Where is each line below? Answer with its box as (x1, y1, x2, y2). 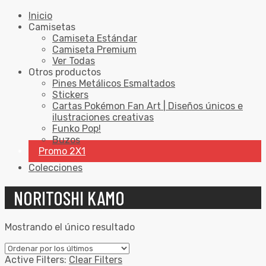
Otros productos (28, 66, 101, 78)
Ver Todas (52, 55, 95, 67)
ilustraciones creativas (52, 112, 154, 123)
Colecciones (28, 162, 83, 174)
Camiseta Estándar (52, 33, 137, 45)
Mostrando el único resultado (5, 221, 135, 233)
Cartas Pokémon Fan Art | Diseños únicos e (52, 100, 243, 112)
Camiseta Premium (52, 44, 137, 56)
